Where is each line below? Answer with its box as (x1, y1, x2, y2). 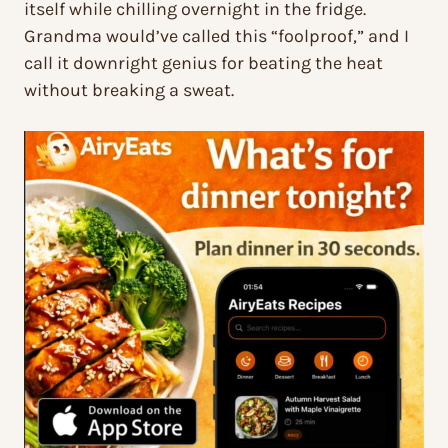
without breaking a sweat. (24, 78, 234, 101)
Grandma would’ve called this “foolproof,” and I (24, 24, 409, 47)
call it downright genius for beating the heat (24, 51, 383, 74)
